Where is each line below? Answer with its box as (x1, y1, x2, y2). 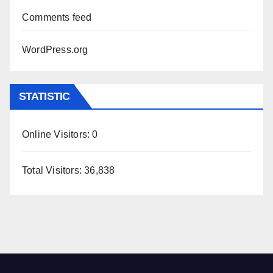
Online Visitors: (22, 129, 93, 140)
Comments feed (22, 12, 92, 23)
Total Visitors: (22, 165, 85, 176)
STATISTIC (19, 90, 69, 102)
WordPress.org (22, 44, 88, 55)
